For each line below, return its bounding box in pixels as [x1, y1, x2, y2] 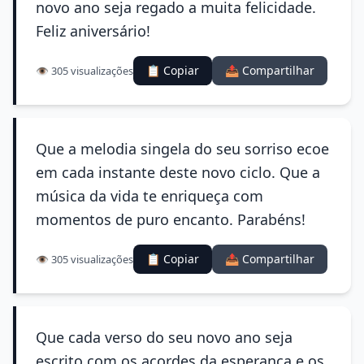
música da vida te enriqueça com [36, 186, 263, 206]
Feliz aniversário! [36, 21, 150, 41]
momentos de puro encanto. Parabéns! [36, 210, 305, 229]
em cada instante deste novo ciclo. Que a [36, 162, 320, 182]
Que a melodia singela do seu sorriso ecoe [36, 139, 329, 158]
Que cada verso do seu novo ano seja [36, 327, 292, 347]
